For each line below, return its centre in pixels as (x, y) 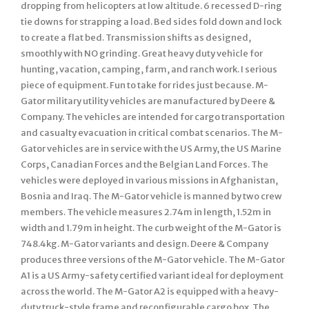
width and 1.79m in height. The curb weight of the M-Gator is (151, 228)
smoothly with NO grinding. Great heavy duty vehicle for (142, 53)
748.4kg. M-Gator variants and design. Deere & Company (144, 244)
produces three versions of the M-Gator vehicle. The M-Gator (153, 260)
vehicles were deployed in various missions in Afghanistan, (149, 180)
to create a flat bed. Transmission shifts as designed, (136, 38)
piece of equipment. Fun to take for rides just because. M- (144, 85)
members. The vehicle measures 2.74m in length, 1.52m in (146, 212)
